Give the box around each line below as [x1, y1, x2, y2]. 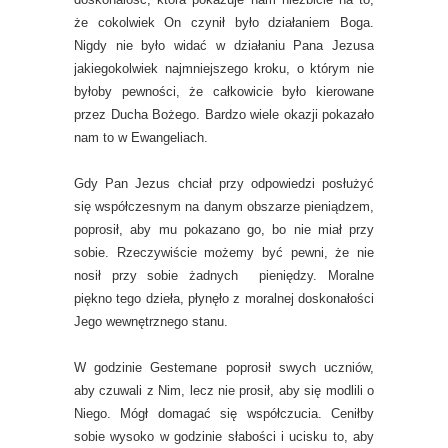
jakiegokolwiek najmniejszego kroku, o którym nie [74, 61, 374, 76]
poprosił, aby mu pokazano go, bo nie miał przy [74, 222, 374, 237]
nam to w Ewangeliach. [74, 130, 208, 145]
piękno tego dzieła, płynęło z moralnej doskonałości [74, 291, 374, 306]
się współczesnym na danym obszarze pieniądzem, [74, 199, 374, 214]
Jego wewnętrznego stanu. [74, 314, 228, 329]
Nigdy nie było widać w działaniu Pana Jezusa [74, 38, 374, 53]
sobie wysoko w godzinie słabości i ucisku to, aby [74, 429, 374, 444]
